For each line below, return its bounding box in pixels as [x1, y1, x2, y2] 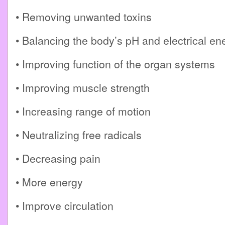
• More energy [16, 174, 83, 189]
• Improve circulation [16, 198, 114, 213]
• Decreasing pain [16, 151, 100, 166]
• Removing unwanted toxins [16, 9, 152, 24]
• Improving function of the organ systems [16, 56, 215, 71]
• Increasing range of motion [16, 103, 151, 119]
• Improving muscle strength [16, 80, 150, 95]
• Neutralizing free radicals [16, 127, 142, 142]
